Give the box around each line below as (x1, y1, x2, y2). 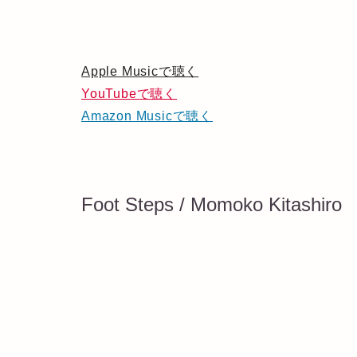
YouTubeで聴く (81, 87, 177, 101)
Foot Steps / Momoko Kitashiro (81, 194, 342, 216)
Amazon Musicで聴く (81, 109, 213, 124)
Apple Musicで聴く (81, 65, 199, 79)
